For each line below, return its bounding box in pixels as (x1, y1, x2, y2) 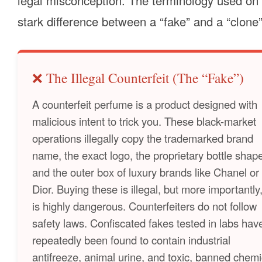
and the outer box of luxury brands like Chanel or (32, 164, 259, 180)
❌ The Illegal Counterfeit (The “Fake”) (32, 69, 244, 88)
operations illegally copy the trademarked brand (32, 130, 253, 146)
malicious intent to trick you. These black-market (32, 113, 256, 129)
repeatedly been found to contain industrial (32, 232, 230, 247)
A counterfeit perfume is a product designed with (32, 96, 257, 112)
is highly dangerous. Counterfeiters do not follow (32, 198, 257, 213)
